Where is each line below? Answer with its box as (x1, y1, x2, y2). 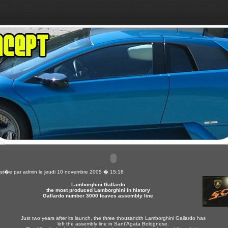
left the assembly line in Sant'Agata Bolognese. (58, 221, 169, 226)
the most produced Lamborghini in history (46, 187, 150, 193)
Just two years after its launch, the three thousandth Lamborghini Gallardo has (21, 215, 206, 221)
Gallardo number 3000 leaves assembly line (43, 193, 153, 198)
